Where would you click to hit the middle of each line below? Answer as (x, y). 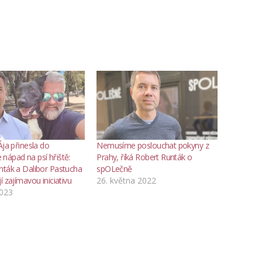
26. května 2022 (127, 180)
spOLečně (114, 168)
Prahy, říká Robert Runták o (144, 157)
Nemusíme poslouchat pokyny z (153, 145)
